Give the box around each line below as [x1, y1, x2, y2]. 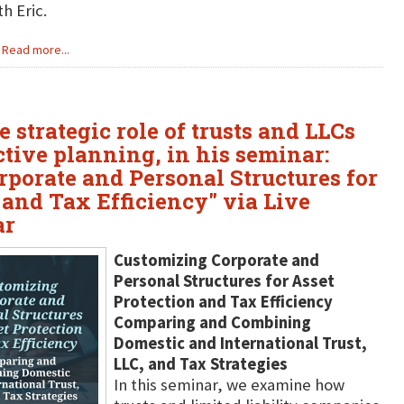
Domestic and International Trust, [113, 333, 367, 353]
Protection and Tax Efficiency [113, 291, 333, 312]
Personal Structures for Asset [113, 271, 335, 291]
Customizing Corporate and [113, 250, 319, 271]
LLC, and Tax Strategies [113, 353, 288, 374]
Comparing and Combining [113, 312, 311, 333]
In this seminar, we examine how [113, 374, 344, 395]
